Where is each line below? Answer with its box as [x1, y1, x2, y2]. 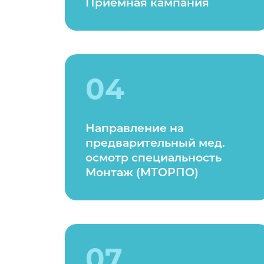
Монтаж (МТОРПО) [85, 166, 199, 179]
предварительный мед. [85, 136, 225, 150]
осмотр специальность [85, 151, 222, 164]
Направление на [85, 121, 184, 135]
